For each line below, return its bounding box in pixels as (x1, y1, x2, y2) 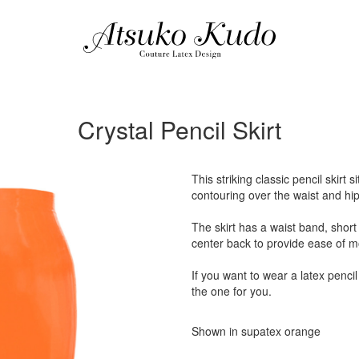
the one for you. (191, 283, 272, 299)
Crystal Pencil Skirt (78, 112, 281, 147)
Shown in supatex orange (191, 323, 321, 339)
